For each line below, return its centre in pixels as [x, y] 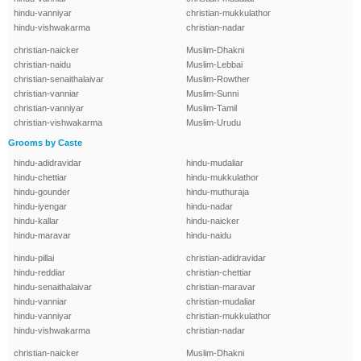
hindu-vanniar [40, 302]
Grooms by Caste [45, 143]
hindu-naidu [209, 236]
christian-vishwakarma [58, 123]
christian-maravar [221, 287]
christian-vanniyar [49, 108]
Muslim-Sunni [212, 94]
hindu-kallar [36, 221]
